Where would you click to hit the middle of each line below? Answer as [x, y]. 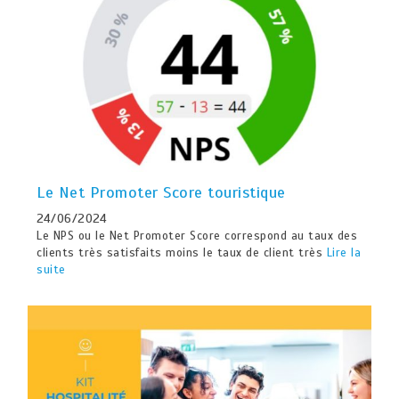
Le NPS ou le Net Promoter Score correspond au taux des [197, 236]
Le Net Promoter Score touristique [161, 192]
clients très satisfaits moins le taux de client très [182, 252]
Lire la [344, 252]
